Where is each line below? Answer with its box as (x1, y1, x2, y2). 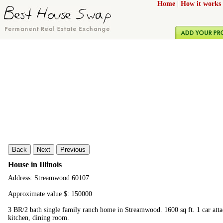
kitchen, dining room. (8, 214, 69, 222)
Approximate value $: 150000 (8, 190, 92, 198)
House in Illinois (8, 160, 62, 169)
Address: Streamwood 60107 (8, 174, 89, 182)
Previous (60, 146, 86, 153)
